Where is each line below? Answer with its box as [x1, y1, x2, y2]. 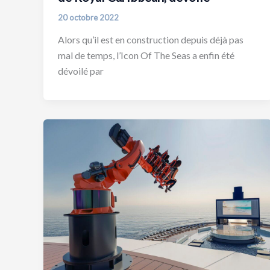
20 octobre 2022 [58, 12, 119, 22]
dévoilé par [58, 65, 104, 77]
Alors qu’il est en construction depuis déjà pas [58, 34, 243, 46]
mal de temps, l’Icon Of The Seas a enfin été [58, 49, 234, 61]
